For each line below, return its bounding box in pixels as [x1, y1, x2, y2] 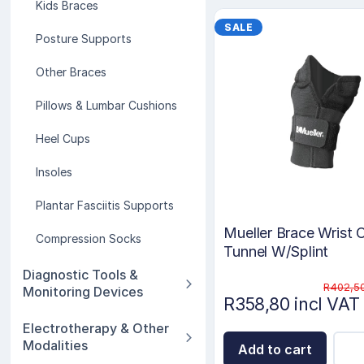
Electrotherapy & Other [23, 320, 170, 336]
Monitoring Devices [23, 284, 144, 300]
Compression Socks [36, 232, 142, 245]
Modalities [23, 337, 89, 353]
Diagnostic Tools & [23, 266, 139, 283]
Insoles [36, 165, 73, 179]
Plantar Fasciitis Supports [36, 198, 175, 212]
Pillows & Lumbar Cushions [36, 98, 178, 112]
